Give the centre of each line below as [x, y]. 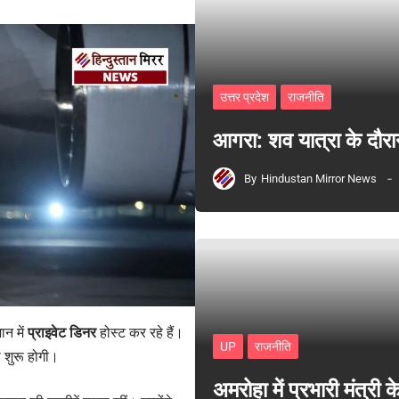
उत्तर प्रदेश [244, 98]
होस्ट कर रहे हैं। [140, 333]
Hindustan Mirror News [318, 178]
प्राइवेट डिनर [62, 333]
